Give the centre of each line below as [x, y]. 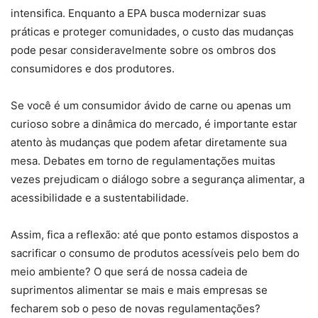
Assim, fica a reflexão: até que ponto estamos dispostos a [154, 234]
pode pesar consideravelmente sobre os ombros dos [143, 50]
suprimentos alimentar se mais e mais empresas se [139, 290]
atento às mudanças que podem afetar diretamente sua [149, 142]
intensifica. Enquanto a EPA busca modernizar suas [138, 13]
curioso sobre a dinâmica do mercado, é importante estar [154, 124]
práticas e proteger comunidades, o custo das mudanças [152, 31]
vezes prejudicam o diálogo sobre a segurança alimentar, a [158, 179]
